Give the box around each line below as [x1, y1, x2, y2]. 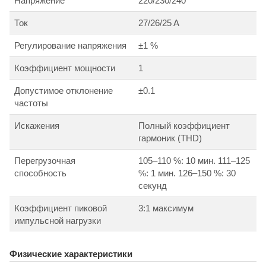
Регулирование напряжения [14, 40, 126, 50]
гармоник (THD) [138, 132, 202, 143]
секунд [138, 180, 167, 191]
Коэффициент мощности [14, 62, 115, 73]
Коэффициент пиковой [14, 202, 107, 213]
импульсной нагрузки [14, 215, 101, 226]
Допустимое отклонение [14, 85, 113, 96]
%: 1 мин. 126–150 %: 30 [138, 167, 236, 178]
